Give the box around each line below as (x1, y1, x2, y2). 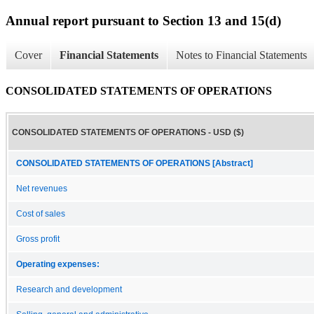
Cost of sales (16, 209, 65, 218)
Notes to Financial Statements (176, 49, 307, 62)
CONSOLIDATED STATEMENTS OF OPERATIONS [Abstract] (16, 158, 253, 168)
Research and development (16, 285, 122, 294)
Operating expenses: (16, 259, 100, 268)
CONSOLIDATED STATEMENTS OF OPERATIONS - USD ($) (12, 127, 244, 137)
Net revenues (16, 184, 67, 193)
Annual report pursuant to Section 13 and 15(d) (6, 13, 281, 28)
